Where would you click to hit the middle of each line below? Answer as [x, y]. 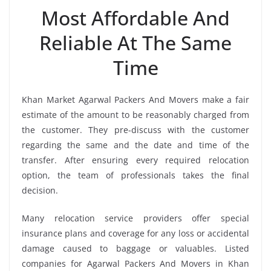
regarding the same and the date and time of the [135, 145]
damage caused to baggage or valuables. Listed [135, 249]
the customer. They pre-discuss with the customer [135, 130]
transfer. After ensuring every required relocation [135, 160]
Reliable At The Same [135, 43]
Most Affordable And [135, 18]
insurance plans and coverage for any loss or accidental [135, 233]
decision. [40, 191]
